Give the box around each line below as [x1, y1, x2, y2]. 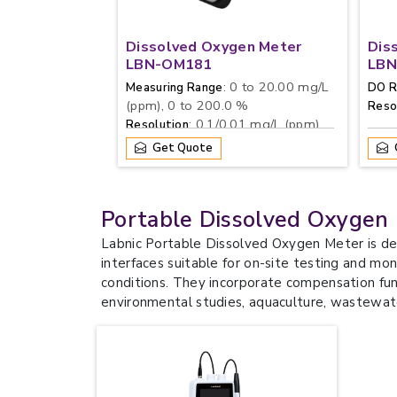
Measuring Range [126, 80, 223, 96]
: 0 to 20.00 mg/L [222, 78, 329, 96]
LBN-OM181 [126, 55, 213, 74]
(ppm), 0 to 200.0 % [126, 97, 249, 114]
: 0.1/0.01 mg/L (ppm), [189, 115, 323, 133]
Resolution [126, 117, 189, 133]
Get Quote [150, 140, 213, 156]
